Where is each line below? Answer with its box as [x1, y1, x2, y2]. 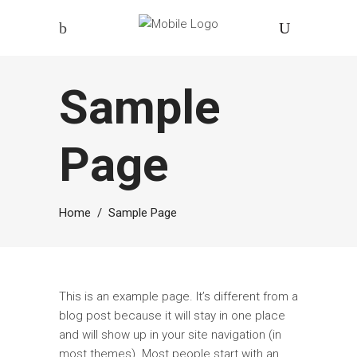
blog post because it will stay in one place [59, 308, 285, 323]
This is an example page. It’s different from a [59, 289, 298, 304]
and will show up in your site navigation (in [59, 328, 281, 342]
